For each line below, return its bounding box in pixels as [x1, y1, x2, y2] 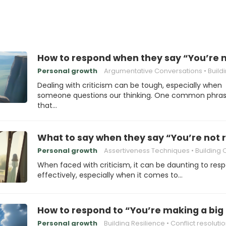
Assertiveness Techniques [104, 146, 190, 155]
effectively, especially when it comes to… [37, 170, 183, 180]
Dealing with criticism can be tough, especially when [37, 80, 222, 90]
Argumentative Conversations [104, 66, 202, 76]
